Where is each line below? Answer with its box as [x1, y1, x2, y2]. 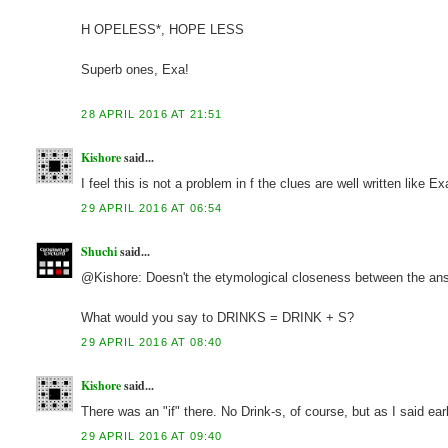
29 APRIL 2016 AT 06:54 [81, 201, 223, 214]
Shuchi [81, 243, 118, 261]
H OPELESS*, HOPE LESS [81, 21, 245, 37]
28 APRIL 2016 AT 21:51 [81, 107, 223, 120]
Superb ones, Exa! [81, 61, 190, 77]
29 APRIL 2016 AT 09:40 [81, 430, 223, 443]
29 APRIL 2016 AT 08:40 [81, 336, 223, 349]
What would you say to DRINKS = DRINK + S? [81, 310, 355, 326]
